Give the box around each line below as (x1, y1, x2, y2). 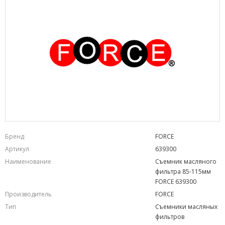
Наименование (5, 157, 51, 166)
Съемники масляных (155, 202, 217, 211)
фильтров (155, 212, 184, 221)
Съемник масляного (155, 157, 216, 166)
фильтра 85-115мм (155, 167, 211, 176)
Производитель (5, 190, 52, 198)
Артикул (5, 145, 29, 153)
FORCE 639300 (155, 177, 196, 186)
